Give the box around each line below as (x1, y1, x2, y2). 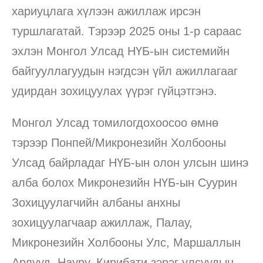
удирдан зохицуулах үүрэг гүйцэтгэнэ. (12, 84, 217, 97)
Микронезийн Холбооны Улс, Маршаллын (12, 235, 241, 249)
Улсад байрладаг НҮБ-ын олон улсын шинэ (12, 156, 248, 169)
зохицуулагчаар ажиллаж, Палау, (12, 215, 193, 229)
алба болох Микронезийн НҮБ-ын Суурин (12, 176, 237, 189)
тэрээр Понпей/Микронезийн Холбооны (12, 136, 226, 149)
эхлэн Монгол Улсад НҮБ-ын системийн (12, 44, 230, 58)
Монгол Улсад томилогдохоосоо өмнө (12, 116, 218, 129)
